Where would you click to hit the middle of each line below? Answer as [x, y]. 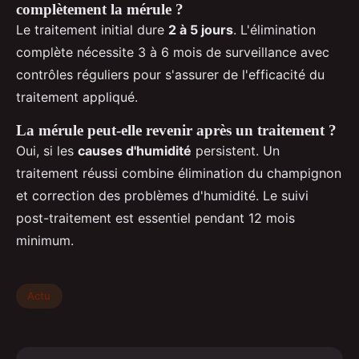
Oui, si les [47, 150]
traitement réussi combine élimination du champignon [179, 173]
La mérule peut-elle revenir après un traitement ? [176, 130]
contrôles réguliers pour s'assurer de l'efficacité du [170, 74]
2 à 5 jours [201, 29]
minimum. [45, 240]
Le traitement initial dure [92, 29]
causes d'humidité [135, 150]
